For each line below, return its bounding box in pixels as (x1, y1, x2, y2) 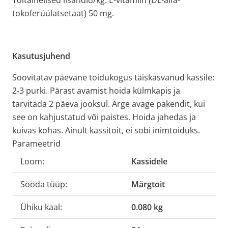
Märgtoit (131, 178, 165, 190)
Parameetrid (12, 137, 61, 149)
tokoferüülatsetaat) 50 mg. (12, 7, 114, 19)
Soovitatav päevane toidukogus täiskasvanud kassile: (12, 71, 214, 83)
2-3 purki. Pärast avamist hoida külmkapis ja (12, 84, 180, 96)
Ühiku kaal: (20, 201, 62, 213)
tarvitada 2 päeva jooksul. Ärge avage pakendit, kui (12, 98, 205, 109)
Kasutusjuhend (12, 50, 70, 62)
